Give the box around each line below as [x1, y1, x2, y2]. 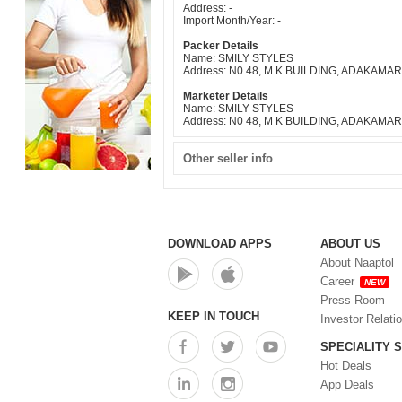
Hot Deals [320, 359, 371, 372]
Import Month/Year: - [183, 14, 281, 27]
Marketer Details [183, 90, 268, 102]
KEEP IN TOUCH [168, 310, 259, 323]
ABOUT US [320, 237, 380, 250]
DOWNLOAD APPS [168, 237, 272, 250]
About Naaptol [320, 256, 394, 269]
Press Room [320, 293, 385, 307]
